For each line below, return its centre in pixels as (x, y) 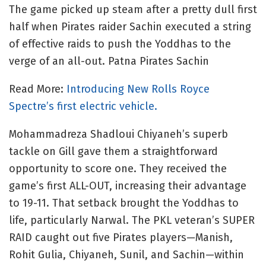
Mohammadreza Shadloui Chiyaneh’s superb (118, 134)
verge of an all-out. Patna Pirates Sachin (109, 61)
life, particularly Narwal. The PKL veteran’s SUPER (132, 220)
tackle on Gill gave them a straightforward (113, 151)
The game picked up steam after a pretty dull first (133, 9)
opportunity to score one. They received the (118, 168)
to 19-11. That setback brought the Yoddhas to (124, 203)
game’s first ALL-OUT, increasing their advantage (128, 186)
